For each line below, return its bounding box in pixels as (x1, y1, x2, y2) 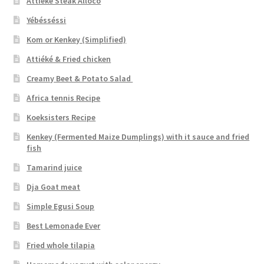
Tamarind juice (27, 161, 82, 173)
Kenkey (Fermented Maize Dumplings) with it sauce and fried (27, 131, 250, 142)
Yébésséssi (27, 14, 67, 25)
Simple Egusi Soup (27, 200, 95, 212)
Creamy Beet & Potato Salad (27, 72, 133, 84)
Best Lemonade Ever (27, 220, 101, 231)
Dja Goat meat (27, 181, 81, 192)
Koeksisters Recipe (27, 111, 96, 123)
